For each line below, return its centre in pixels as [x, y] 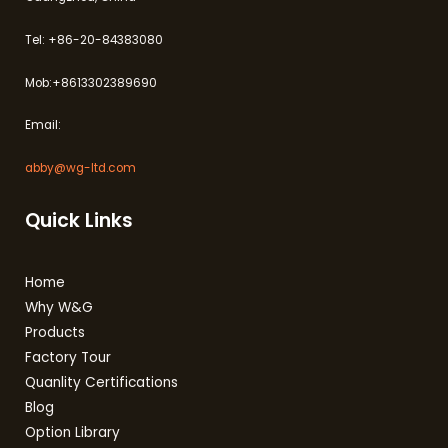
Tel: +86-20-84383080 [94, 39]
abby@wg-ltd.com [80, 168]
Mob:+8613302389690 [91, 82]
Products [55, 333]
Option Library [72, 433]
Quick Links [79, 220]
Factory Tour [68, 358]
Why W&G [59, 308]
